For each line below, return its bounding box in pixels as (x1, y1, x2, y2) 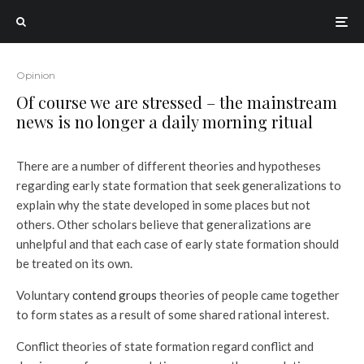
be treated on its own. (16, 256, 132, 271)
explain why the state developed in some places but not (16, 197, 310, 212)
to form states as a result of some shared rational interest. (16, 307, 329, 322)
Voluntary (16, 288, 72, 302)
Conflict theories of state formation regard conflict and (16, 339, 314, 353)
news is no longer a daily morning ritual (16, 110, 313, 132)
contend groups (72, 288, 157, 302)
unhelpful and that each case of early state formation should (16, 236, 339, 251)
